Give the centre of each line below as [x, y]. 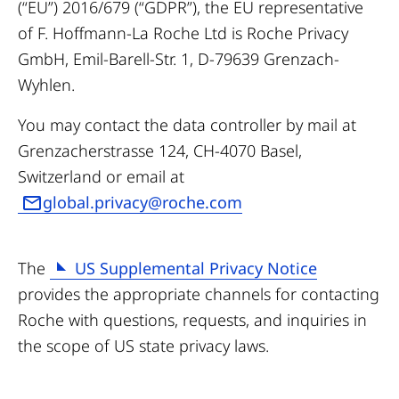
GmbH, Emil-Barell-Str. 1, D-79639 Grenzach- [179, 59]
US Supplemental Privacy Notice [196, 268]
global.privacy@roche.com [142, 202]
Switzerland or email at [101, 176]
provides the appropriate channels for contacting [199, 294]
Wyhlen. [46, 85]
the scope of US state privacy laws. [143, 346]
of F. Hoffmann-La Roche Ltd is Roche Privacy [183, 33]
